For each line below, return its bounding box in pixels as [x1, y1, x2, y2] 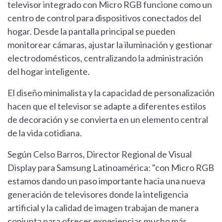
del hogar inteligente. [7, 65, 90, 77]
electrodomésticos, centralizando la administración [7, 52, 203, 63]
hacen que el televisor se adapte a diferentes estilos [7, 100, 206, 111]
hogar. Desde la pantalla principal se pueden [7, 25, 175, 37]
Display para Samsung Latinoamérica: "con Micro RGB [7, 162, 214, 173]
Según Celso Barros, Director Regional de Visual [7, 148, 192, 160]
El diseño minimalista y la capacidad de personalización [7, 87, 215, 98]
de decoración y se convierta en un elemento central [7, 113, 208, 125]
